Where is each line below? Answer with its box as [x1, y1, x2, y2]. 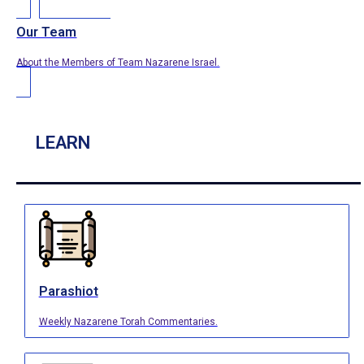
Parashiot [38, 284, 98, 300]
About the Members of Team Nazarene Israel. [16, 56, 220, 68]
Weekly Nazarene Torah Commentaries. [38, 315, 218, 327]
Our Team [16, 24, 77, 41]
